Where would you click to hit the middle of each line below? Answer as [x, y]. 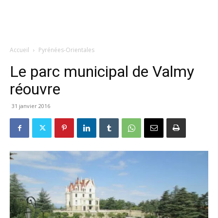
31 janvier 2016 [31, 106]
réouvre [35, 89]
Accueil [19, 50]
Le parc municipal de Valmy [102, 72]
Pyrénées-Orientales [66, 50]
